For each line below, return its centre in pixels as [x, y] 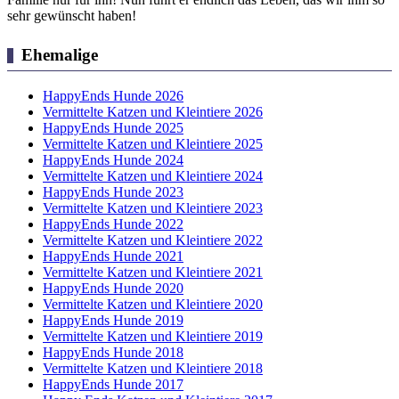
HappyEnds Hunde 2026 [113, 95]
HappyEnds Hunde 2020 [113, 288]
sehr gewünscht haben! [72, 15]
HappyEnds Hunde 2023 [113, 191]
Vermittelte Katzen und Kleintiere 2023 [153, 208]
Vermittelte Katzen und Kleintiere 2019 [153, 336]
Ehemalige [59, 55]
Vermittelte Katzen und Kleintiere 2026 [153, 111]
